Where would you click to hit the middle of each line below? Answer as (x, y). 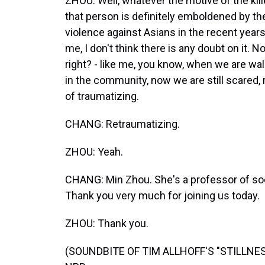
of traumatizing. (102, 96)
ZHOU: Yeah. (94, 152)
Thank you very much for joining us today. (162, 195)
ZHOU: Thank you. (107, 223)
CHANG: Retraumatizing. (122, 124)
